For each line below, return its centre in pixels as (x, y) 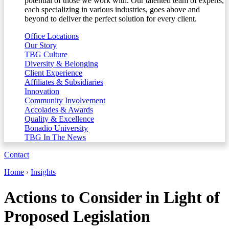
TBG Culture (46, 55)
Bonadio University (56, 128)
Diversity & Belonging (61, 64)
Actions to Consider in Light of (112, 197)
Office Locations (52, 36)
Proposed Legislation (77, 216)
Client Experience (53, 73)
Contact (17, 155)
